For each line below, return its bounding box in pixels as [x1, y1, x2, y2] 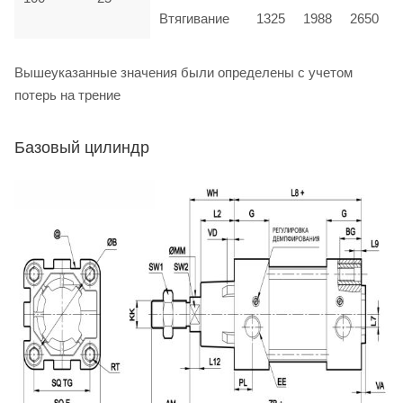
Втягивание [159, 10, 229, 26]
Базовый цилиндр [14, 138, 149, 157]
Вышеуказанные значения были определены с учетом [14, 64, 353, 80]
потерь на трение [14, 86, 121, 103]
